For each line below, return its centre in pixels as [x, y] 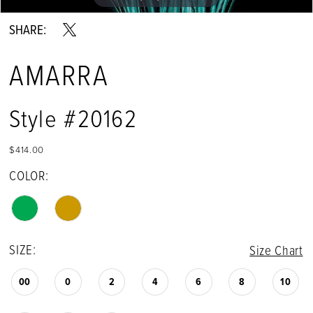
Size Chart [276, 250]
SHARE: [28, 30]
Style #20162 [73, 117]
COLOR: [29, 176]
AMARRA [59, 74]
